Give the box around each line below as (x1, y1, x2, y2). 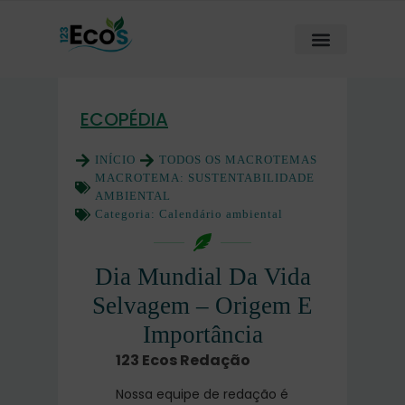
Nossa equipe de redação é (116, 385, 288, 403)
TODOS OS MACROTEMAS (159, 153, 317, 166)
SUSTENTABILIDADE (188, 171, 315, 184)
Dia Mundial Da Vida (94, 263, 311, 290)
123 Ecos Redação (116, 350, 250, 371)
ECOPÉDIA (80, 107, 168, 132)
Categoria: (95, 207, 159, 221)
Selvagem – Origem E (92, 292, 313, 319)
